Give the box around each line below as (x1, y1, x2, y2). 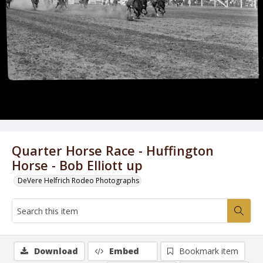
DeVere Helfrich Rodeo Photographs (18, 176, 139, 186)
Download (34, 245, 78, 257)
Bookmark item (179, 245, 238, 257)
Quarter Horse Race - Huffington (12, 142, 214, 159)
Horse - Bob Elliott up (12, 157, 143, 174)
